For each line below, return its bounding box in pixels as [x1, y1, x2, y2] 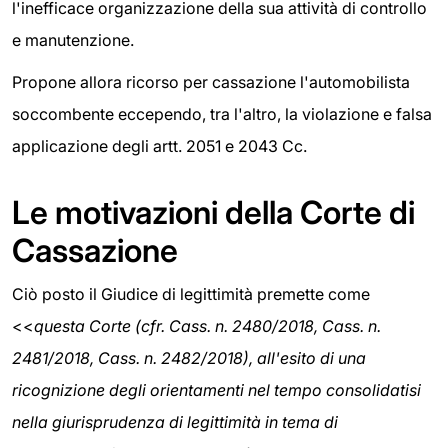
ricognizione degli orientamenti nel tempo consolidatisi [12, 379, 421, 400]
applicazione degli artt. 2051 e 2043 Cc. [12, 135, 307, 156]
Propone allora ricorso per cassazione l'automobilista [12, 71, 410, 92]
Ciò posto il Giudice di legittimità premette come [12, 283, 370, 304]
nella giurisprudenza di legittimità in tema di [12, 411, 338, 432]
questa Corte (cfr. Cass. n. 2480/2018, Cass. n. [34, 315, 381, 336]
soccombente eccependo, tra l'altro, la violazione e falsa [12, 103, 432, 124]
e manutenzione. [12, 29, 134, 50]
